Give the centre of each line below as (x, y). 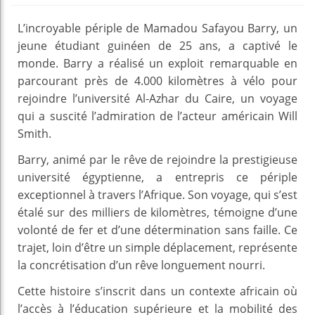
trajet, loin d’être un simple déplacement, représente (157, 247)
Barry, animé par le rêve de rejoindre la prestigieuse (157, 159)
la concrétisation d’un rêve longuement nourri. (141, 265)
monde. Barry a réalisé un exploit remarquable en (157, 63)
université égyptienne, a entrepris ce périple (157, 177)
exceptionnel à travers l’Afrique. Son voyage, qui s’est (157, 194)
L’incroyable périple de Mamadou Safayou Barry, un (157, 28)
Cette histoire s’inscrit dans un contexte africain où (157, 291)
